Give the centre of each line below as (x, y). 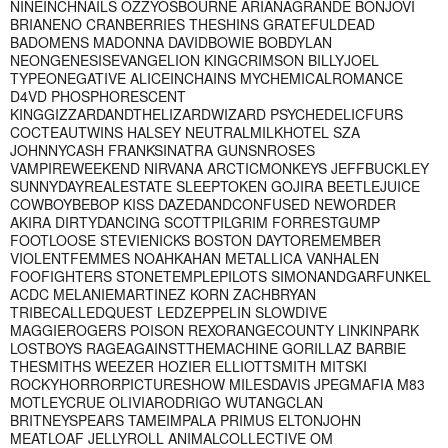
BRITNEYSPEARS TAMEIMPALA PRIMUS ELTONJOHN (185, 419)
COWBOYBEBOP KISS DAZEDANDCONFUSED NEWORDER (203, 203)
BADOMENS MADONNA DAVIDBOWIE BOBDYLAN (171, 41)
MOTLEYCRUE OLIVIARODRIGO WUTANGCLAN (166, 401)
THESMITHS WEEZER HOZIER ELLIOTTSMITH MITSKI (188, 365)
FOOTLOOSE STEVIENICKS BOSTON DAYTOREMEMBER (195, 239)
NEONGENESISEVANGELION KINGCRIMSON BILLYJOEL (194, 59)
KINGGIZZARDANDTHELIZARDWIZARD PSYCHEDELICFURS (206, 113)
